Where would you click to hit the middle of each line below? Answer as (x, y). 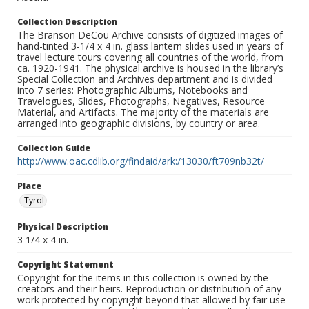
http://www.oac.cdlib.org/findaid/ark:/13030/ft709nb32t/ (141, 161)
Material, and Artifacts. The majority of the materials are (143, 112)
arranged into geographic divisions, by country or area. (139, 123)
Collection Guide (54, 148)
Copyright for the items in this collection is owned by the (143, 278)
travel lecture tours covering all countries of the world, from (150, 57)
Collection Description (67, 22)
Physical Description (63, 227)
